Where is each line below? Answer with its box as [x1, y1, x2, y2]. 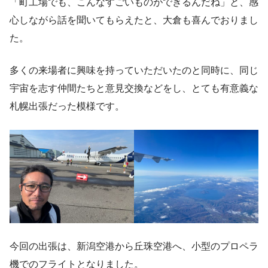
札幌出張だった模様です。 [10, 101, 124, 112]
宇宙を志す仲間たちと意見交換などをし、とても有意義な [10, 83, 258, 94]
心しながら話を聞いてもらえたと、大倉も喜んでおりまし [10, 15, 258, 26]
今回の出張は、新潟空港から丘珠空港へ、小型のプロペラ [10, 241, 258, 252]
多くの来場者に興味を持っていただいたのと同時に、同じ [10, 65, 258, 76]
